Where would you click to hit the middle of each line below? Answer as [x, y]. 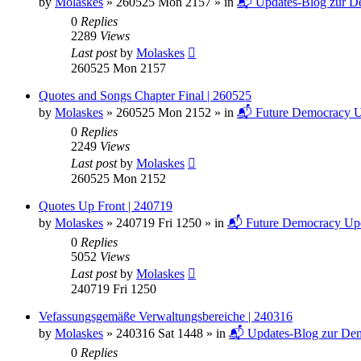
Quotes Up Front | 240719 [106, 205]
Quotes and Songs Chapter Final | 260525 [145, 95]
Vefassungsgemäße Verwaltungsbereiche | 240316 [166, 316]
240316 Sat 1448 [160, 333]
